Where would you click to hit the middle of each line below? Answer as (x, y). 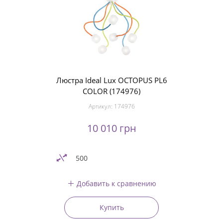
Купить (111, 207)
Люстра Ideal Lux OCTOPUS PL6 (111, 80)
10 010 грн (111, 128)
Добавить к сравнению (116, 183)
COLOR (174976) (111, 91)
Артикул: (101, 106)
